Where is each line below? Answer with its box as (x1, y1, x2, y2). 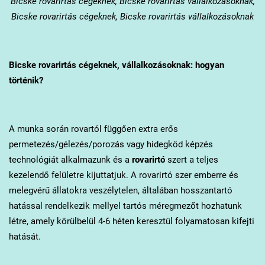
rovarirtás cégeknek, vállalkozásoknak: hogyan (35, 59, 224, 70)
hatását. (8, 231, 43, 242)
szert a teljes (164, 154, 218, 165)
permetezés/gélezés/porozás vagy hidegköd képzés (8, 138, 213, 150)
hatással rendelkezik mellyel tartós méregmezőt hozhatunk (8, 200, 242, 211)
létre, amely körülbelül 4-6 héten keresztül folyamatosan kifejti (8, 215, 254, 227)
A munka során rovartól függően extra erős (8, 123, 178, 134)
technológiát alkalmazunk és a (8, 154, 132, 165)
